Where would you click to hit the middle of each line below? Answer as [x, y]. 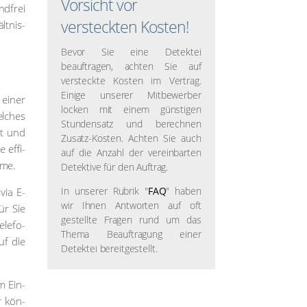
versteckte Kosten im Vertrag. [131, 81]
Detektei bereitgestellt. [109, 248]
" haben [184, 191]
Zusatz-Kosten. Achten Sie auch [131, 138]
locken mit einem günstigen [131, 109]
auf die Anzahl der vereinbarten [131, 152]
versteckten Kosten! [125, 27]
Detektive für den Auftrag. [114, 167]
